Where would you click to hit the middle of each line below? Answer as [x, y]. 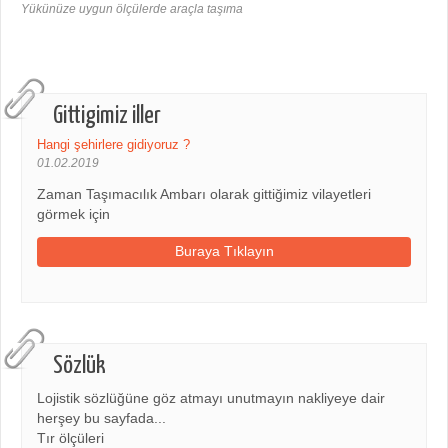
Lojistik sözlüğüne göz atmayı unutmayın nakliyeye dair [211, 398]
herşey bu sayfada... [101, 418]
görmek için [73, 214]
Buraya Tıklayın [224, 251]
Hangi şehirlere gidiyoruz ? [113, 144]
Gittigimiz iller [107, 115]
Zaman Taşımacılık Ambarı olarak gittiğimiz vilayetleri [204, 194]
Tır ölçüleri [70, 438]
